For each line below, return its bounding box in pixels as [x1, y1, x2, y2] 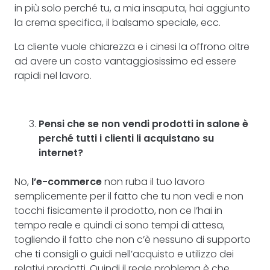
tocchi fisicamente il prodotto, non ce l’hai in [14, 204, 222, 218]
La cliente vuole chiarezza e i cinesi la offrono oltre [14, 40, 250, 54]
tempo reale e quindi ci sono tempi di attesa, [14, 218, 225, 232]
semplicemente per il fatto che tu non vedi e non [14, 189, 243, 203]
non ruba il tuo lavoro [102, 175, 205, 189]
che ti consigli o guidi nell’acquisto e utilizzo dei [14, 247, 234, 261]
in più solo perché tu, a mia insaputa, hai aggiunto [14, 1, 250, 15]
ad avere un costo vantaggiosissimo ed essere [14, 54, 236, 68]
